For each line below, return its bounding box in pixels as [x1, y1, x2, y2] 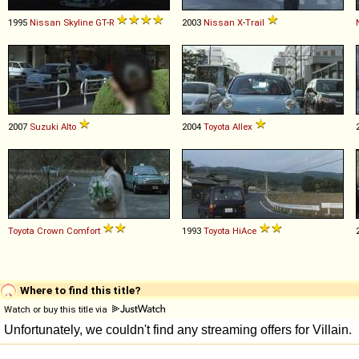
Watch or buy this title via [4, 303, 110, 315]
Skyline [63, 16, 93, 28]
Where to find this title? [18, 283, 141, 296]
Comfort [67, 224, 100, 236]
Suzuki [30, 120, 58, 132]
